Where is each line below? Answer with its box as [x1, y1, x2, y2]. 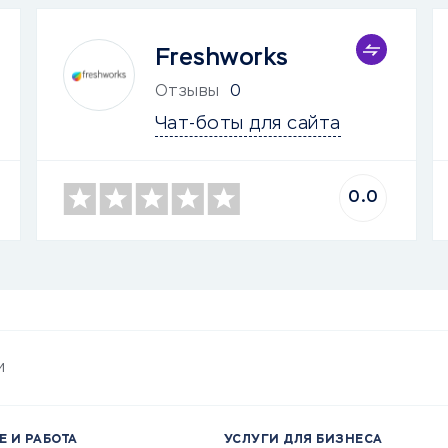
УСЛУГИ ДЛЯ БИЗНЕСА [223, 434, 383, 446]
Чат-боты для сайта [154, 115, 341, 133]
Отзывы [154, 84, 220, 100]
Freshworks [154, 46, 289, 70]
